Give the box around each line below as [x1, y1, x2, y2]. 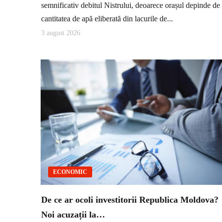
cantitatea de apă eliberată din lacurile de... [41, 14, 173, 23]
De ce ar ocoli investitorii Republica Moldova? [41, 195, 219, 205]
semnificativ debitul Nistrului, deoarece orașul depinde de [41, 1, 220, 10]
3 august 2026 [41, 29, 80, 37]
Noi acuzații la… [41, 210, 105, 220]
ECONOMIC [53, 168, 87, 176]
